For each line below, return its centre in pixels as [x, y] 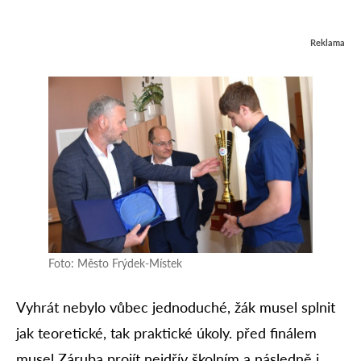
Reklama [328, 43]
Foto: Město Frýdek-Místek [115, 263]
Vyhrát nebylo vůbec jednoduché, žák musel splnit [176, 307]
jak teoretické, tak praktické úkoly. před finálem [166, 333]
